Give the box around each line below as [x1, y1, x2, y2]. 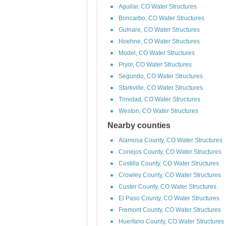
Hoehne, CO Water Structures [119, 38, 200, 45]
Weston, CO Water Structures [119, 107, 198, 115]
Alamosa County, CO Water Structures [119, 137, 222, 144]
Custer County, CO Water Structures [119, 183, 216, 190]
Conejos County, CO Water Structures [119, 148, 221, 155]
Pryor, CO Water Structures [119, 61, 192, 68]
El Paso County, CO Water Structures [119, 195, 219, 202]
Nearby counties [107, 121, 171, 130]
